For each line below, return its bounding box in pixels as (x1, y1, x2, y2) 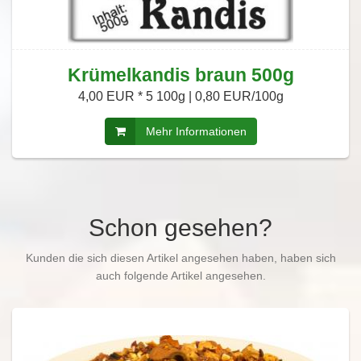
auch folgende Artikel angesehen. (95, 270, 266, 283)
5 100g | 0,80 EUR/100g (145, 89, 284, 104)
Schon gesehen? (89, 214, 272, 242)
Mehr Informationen (145, 125, 247, 139)
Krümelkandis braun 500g (67, 64, 294, 86)
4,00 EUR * (77, 89, 146, 104)
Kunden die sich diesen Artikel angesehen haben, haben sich (25, 252, 336, 265)
